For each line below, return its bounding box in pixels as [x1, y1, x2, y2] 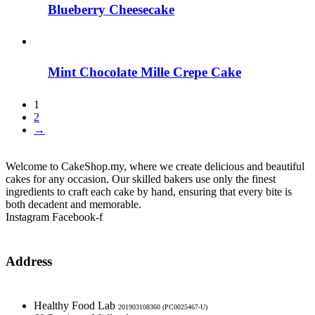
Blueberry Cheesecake [48, 2, 174, 17]
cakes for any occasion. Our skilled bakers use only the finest [6, 173, 276, 186]
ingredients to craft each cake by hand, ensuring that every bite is [6, 186, 292, 198]
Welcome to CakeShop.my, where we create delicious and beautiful [6, 160, 304, 173]
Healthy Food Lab [34, 299, 118, 311]
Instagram [6, 211, 49, 224]
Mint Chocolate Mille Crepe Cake [48, 65, 241, 80]
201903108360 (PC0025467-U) [118, 302, 207, 311]
